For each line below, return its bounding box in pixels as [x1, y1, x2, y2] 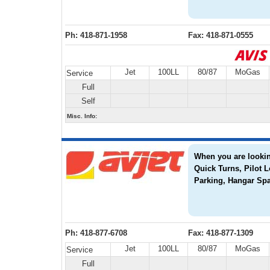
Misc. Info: [67, 113, 97, 119]
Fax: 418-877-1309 [188, 228, 253, 237]
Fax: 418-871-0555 [188, 31, 253, 40]
